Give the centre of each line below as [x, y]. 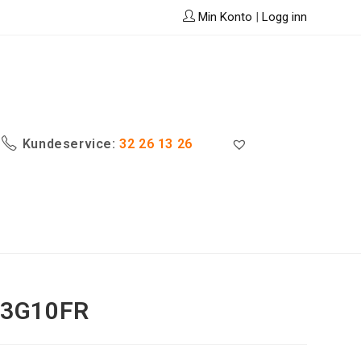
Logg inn [284, 17]
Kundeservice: [69, 144]
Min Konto [223, 17]
